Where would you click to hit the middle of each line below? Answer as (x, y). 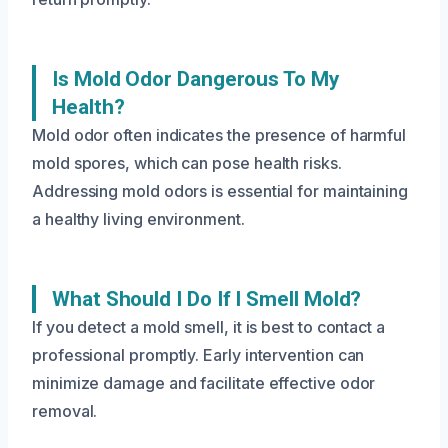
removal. (65, 411)
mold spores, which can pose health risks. (187, 163)
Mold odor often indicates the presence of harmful (219, 135)
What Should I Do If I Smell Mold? (207, 299)
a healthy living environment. (138, 219)
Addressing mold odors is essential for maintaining (220, 191)
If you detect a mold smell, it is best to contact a (208, 327)
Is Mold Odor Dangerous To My (195, 79)
